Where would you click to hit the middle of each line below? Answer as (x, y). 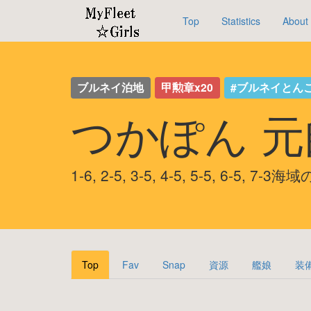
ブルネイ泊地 (111, 87)
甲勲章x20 (187, 87)
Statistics (241, 21)
